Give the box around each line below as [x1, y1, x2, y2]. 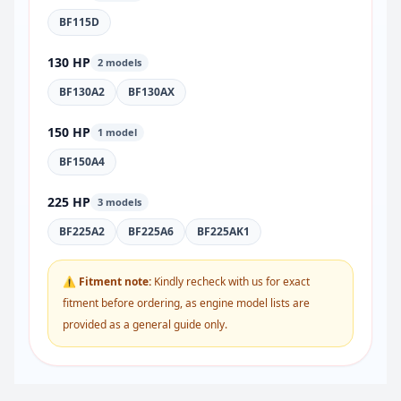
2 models [98, 55, 141, 69]
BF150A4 [59, 154, 105, 169]
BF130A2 [59, 84, 105, 99]
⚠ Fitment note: [63, 274, 151, 289]
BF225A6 [128, 224, 174, 239]
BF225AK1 [197, 224, 250, 239]
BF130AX [128, 84, 175, 99]
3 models [98, 195, 141, 209]
